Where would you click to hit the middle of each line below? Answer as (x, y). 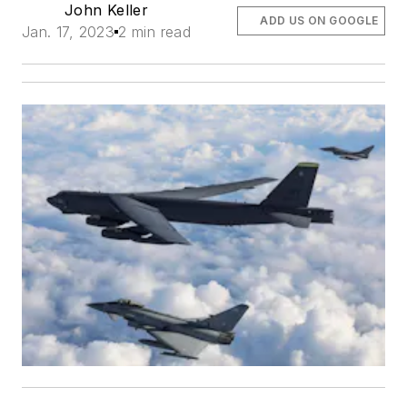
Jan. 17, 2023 (69, 31)
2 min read (155, 31)
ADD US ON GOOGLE (319, 20)
